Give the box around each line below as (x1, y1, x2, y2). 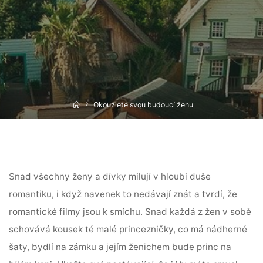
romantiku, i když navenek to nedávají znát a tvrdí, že (9, 188, 238, 200)
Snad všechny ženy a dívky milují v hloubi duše (9, 171, 211, 183)
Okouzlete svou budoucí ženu (93, 100, 193, 109)
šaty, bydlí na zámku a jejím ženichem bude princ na (9, 241, 232, 253)
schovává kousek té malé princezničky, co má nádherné (9, 224, 248, 235)
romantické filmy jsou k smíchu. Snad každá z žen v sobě (9, 206, 252, 218)
